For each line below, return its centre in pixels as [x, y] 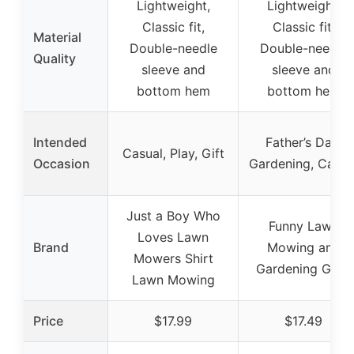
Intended [60, 142]
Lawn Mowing [173, 279]
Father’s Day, [303, 142]
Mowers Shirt [173, 258]
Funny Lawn [303, 226]
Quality [55, 58]
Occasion [62, 163]
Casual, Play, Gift [173, 153]
